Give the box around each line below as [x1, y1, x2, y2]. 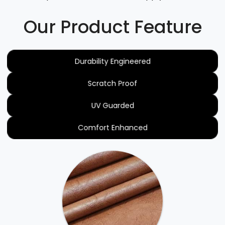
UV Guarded [90, 100, 135, 111]
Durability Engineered [73, 56, 152, 67]
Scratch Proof [87, 78, 138, 89]
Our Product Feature [23, 15, 202, 39]
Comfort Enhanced [77, 122, 148, 133]
